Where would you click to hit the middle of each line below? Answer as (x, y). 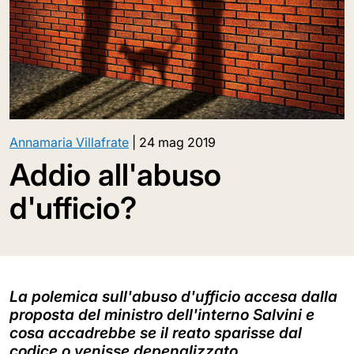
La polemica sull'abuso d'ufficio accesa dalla (173, 296)
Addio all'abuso (115, 174)
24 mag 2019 (177, 142)
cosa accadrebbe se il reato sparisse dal (156, 332)
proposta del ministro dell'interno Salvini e (162, 314)
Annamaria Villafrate (69, 142)
